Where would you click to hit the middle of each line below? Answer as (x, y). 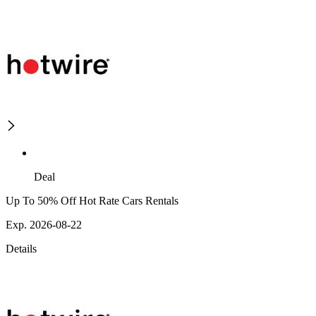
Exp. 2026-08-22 (44, 225)
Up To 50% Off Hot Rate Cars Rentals (92, 201)
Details (21, 249)
